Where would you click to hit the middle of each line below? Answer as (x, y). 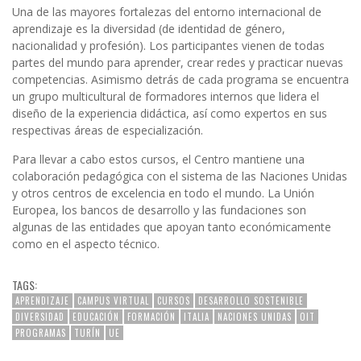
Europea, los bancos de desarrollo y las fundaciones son (159, 210)
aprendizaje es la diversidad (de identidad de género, (149, 28)
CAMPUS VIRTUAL (113, 300)
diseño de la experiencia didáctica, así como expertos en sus (170, 113)
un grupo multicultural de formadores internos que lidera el (166, 96)
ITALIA (197, 316)
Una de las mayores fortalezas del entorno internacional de (167, 11)
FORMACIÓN (151, 316)
